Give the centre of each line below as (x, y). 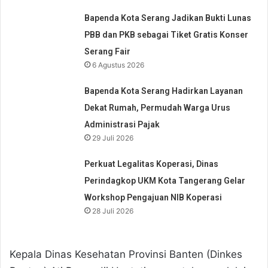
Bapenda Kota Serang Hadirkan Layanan (164, 91)
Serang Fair (108, 51)
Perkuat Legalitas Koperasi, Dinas (152, 164)
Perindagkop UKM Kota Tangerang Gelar (165, 180)
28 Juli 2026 (113, 211)
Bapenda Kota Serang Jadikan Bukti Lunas (168, 18)
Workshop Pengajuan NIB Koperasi (153, 197)
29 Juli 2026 (113, 138)
